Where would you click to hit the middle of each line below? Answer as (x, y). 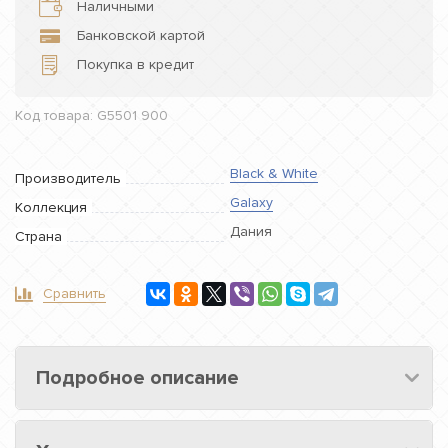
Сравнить (74, 294)
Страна (38, 236)
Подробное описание (137, 377)
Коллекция (51, 207)
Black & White (274, 173)
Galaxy (251, 202)
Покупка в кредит (135, 64)
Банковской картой (141, 35)
